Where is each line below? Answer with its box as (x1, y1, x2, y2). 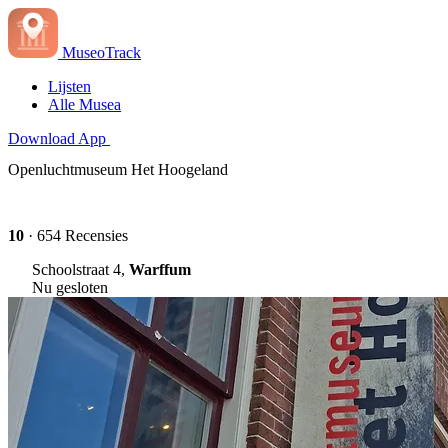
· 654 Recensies (24, 226, 128, 244)
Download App (8, 130, 106, 147)
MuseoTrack (62, 44, 141, 61)
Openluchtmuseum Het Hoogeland (8, 161, 228, 179)
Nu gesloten (32, 278, 108, 296)
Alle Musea (48, 96, 121, 113)
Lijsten (48, 78, 91, 95)
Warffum (129, 260, 191, 278)
